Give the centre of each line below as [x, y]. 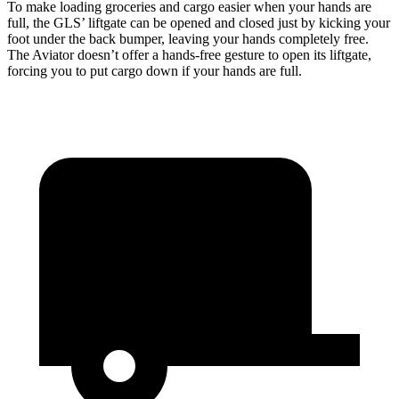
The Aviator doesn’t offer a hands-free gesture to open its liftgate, [189, 55]
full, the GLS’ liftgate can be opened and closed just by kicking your [199, 23]
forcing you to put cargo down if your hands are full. [155, 71]
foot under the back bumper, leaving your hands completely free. [188, 39]
